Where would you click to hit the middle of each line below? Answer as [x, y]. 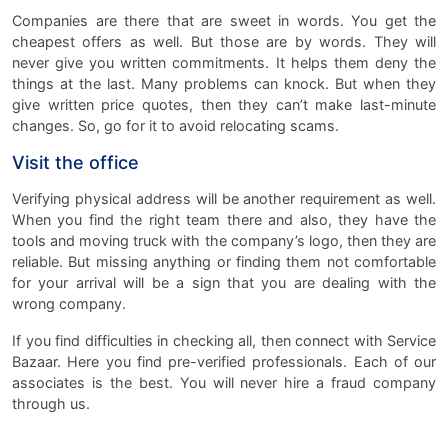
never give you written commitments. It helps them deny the [224, 62]
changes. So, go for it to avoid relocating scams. [175, 125]
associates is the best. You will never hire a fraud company [224, 382]
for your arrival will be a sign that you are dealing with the [224, 282]
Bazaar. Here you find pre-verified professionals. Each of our [224, 361]
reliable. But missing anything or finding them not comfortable [224, 261]
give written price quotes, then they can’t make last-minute [224, 104]
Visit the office [75, 162]
